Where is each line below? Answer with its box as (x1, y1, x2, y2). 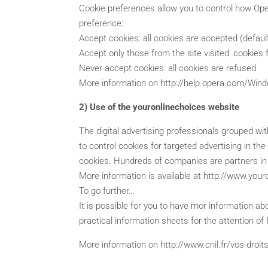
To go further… (79, 185, 135, 196)
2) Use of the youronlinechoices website (79, 101, 239, 112)
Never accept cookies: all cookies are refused (79, 62, 256, 74)
